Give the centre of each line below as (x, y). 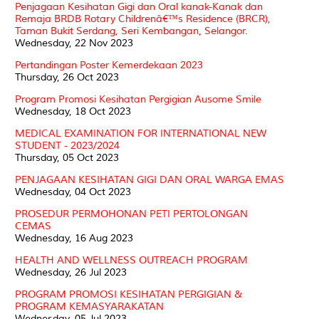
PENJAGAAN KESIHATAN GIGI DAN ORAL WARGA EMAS (150, 179)
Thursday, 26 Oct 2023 (67, 77)
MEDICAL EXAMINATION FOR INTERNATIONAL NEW (141, 133)
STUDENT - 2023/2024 (67, 145)
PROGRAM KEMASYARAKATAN (89, 306)
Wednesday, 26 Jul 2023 (71, 272)
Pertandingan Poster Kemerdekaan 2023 (109, 65)
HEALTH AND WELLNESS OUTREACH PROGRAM (131, 260)
